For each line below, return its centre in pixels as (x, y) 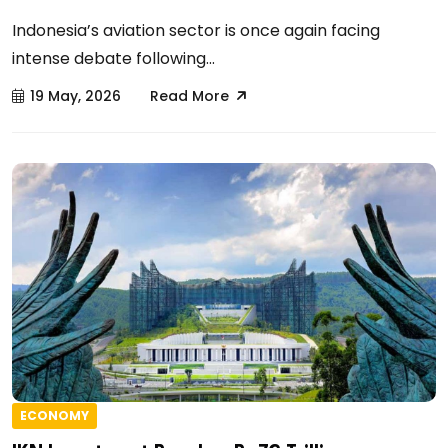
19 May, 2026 (75, 96)
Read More (189, 96)
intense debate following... (113, 58)
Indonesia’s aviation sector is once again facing (196, 30)
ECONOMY (54, 415)
